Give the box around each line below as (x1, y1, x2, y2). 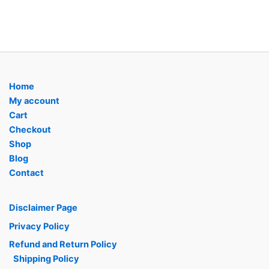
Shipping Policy (13, 253, 79, 265)
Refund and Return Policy (8, 239, 117, 250)
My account (8, 95, 59, 106)
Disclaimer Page (8, 202, 77, 214)
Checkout (8, 124, 51, 135)
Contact (8, 167, 44, 178)
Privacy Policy (8, 220, 70, 232)
